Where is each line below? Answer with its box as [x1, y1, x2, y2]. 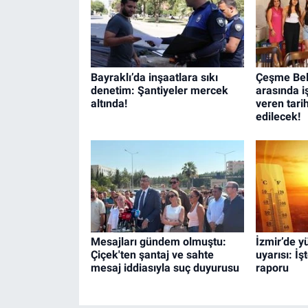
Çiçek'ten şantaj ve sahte [90, 248, 214, 262]
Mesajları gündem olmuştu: [90, 235, 226, 249]
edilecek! [255, 109, 300, 123]
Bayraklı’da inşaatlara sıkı [90, 70, 218, 84]
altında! [90, 96, 127, 110]
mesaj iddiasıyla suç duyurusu [90, 261, 239, 275]
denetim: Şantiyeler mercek [90, 83, 228, 97]
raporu [255, 261, 289, 275]
